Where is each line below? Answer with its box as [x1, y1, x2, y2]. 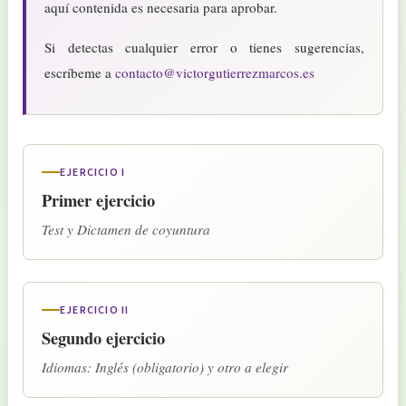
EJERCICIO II [60, 302, 130, 318]
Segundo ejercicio [42, 324, 165, 350]
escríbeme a [44, 63, 115, 82]
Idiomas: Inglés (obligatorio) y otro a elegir [42, 357, 288, 376]
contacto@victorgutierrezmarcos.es [115, 63, 314, 82]
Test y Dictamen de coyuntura [42, 219, 210, 238]
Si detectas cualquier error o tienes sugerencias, [44, 37, 364, 56]
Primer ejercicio [42, 187, 155, 212]
